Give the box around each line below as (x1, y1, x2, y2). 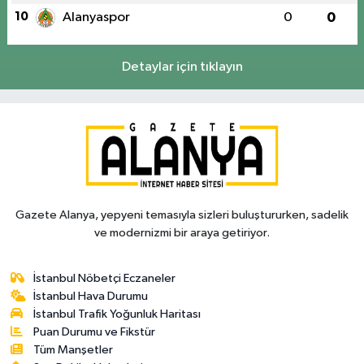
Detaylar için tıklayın (121, 60, 243, 75)
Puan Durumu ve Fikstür (33, 325, 156, 338)
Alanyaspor (62, 11, 130, 25)
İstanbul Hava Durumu (33, 289, 149, 302)
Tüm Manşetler (33, 343, 114, 356)
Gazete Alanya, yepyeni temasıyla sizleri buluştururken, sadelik (15, 208, 349, 221)
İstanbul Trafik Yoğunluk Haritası (33, 307, 201, 320)
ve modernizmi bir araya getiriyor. (94, 226, 270, 239)
